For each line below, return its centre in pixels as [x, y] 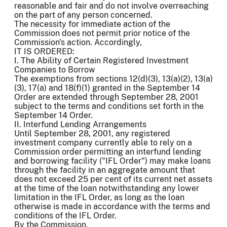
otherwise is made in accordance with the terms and [112, 207]
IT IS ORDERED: [44, 52]
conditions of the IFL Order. [65, 216]
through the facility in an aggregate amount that [105, 170]
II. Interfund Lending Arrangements [80, 125]
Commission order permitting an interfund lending [108, 152]
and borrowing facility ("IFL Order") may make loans [112, 161]
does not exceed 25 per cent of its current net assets [113, 179]
